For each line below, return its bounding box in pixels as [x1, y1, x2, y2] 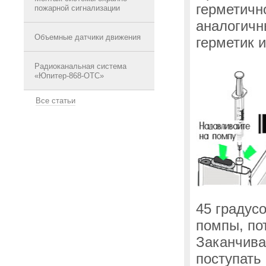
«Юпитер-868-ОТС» [34, 71, 104, 80]
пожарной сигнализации [34, 4, 120, 12]
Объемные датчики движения [34, 33, 141, 42]
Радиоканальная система [34, 62, 126, 71]
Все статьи [36, 96, 75, 105]
